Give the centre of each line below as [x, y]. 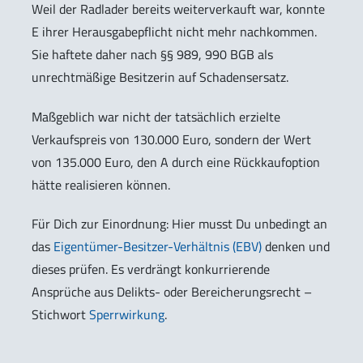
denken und [296, 247]
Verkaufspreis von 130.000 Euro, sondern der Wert [171, 139]
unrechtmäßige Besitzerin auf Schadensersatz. [160, 77]
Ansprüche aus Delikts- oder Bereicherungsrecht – [172, 292]
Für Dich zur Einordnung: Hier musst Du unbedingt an [179, 224]
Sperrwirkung [127, 315]
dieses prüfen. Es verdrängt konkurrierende [151, 269]
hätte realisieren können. [101, 184]
